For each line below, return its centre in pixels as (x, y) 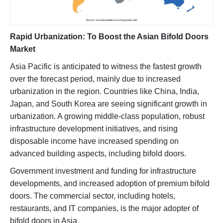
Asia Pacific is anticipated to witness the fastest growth (106, 66)
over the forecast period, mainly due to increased (95, 79)
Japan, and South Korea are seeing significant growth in (109, 104)
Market (23, 49)
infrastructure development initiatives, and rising (94, 128)
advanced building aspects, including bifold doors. (99, 153)
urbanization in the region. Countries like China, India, (105, 91)
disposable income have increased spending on (94, 141)
